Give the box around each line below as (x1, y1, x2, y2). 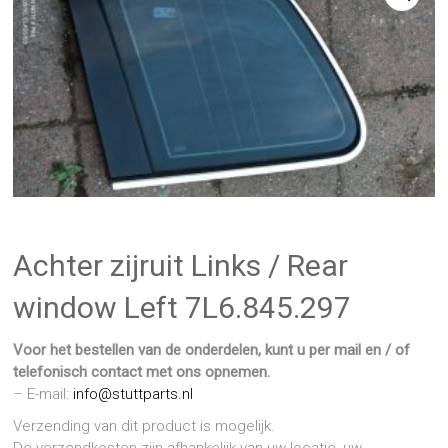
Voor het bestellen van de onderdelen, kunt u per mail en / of (13, 341, 411, 360)
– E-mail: (13, 385, 74, 404)
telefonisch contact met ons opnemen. (13, 363, 275, 382)
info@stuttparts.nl (73, 385, 194, 404)
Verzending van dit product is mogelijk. (13, 417, 276, 436)
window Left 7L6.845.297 (13, 290, 352, 326)
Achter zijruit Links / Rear (13, 248, 349, 284)
